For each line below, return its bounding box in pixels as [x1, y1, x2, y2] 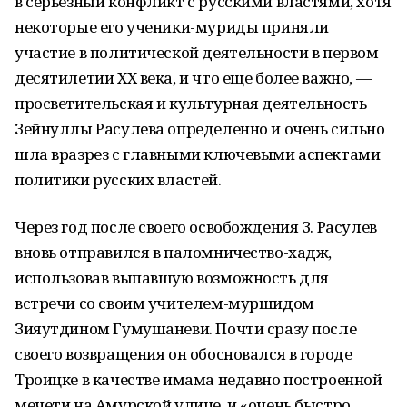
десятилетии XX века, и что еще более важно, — [15, 67, 372, 88]
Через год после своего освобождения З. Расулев [15, 216, 377, 237]
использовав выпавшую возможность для [15, 267, 329, 288]
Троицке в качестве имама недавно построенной [15, 369, 382, 390]
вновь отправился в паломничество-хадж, [15, 242, 333, 263]
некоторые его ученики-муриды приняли [15, 16, 329, 37]
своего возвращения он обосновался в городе [15, 343, 352, 364]
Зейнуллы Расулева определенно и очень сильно [15, 118, 385, 139]
